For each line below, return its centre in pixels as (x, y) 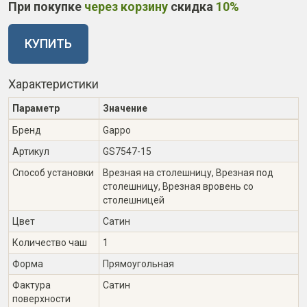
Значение (125, 108)
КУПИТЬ (48, 44)
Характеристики (53, 84)
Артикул (31, 151)
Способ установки (53, 173)
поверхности (41, 299)
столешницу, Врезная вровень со (178, 186)
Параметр (36, 108)
